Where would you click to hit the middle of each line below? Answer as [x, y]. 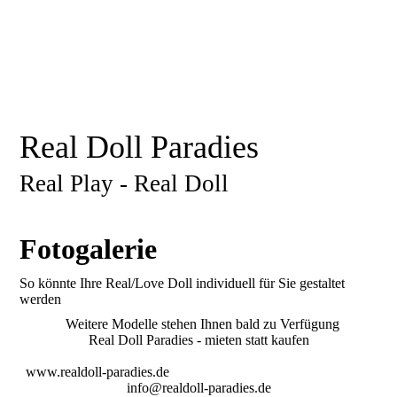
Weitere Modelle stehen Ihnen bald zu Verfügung [198, 324]
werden [41, 300]
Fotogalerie [89, 249]
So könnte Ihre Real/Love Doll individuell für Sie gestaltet [183, 284]
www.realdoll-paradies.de [198, 372]
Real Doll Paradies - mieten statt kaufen [198, 340]
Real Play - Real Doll [125, 183]
